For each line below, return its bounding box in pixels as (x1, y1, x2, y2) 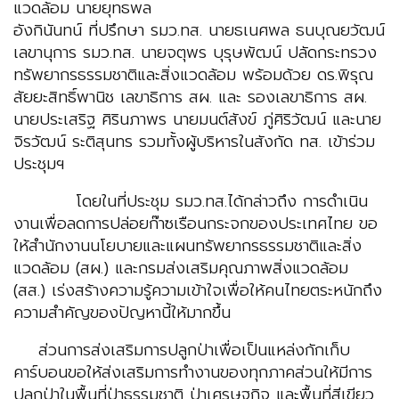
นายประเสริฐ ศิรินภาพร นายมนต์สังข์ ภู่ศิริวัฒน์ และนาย (13, 107, 381, 133)
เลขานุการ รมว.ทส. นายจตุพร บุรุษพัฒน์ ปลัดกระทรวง (13, 40, 377, 66)
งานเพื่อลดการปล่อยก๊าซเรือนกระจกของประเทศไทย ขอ (13, 211, 378, 237)
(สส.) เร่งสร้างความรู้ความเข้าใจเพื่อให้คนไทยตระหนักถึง (13, 278, 382, 304)
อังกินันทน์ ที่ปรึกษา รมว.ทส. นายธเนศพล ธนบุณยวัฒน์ (13, 18, 385, 44)
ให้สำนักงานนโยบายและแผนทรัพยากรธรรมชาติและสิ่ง (13, 233, 362, 259)
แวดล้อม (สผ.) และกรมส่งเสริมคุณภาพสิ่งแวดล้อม (13, 256, 348, 281)
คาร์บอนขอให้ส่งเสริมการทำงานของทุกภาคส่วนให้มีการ (13, 360, 372, 386)
